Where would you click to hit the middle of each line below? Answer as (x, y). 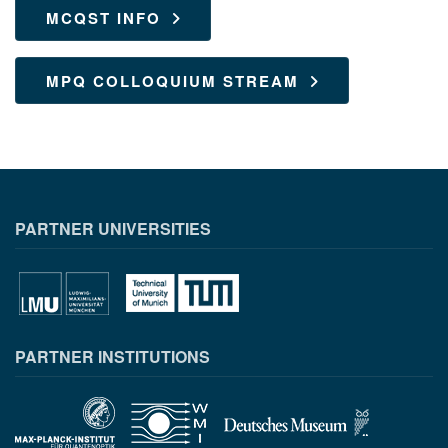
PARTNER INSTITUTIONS (112, 356)
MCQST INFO (103, 17)
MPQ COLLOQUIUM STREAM (172, 80)
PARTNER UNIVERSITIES (113, 228)
